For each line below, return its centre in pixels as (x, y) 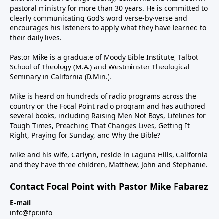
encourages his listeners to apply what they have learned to (108, 27)
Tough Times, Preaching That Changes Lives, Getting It (100, 125)
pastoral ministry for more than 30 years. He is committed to (109, 8)
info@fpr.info (31, 212)
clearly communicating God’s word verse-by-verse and (99, 18)
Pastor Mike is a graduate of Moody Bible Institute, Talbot (104, 57)
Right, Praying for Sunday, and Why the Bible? (85, 135)
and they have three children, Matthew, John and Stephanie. (109, 164)
